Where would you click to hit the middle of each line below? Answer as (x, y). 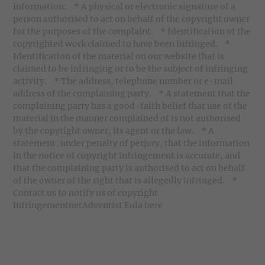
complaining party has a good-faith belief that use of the (130, 106)
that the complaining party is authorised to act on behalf (129, 168)
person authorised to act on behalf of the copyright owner (132, 19)
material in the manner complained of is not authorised (127, 118)
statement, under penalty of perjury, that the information (132, 143)
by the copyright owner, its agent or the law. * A (114, 131)
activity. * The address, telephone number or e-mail (123, 81)
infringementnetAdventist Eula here (88, 205)
